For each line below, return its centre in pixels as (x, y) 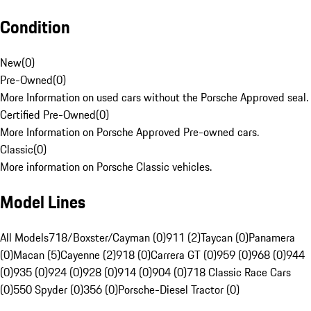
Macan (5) (37, 255)
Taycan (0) (225, 238)
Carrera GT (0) (184, 255)
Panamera (272, 238)
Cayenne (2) (88, 255)
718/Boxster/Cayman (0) (107, 238)
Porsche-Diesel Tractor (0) (179, 290)
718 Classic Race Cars (239, 272)
